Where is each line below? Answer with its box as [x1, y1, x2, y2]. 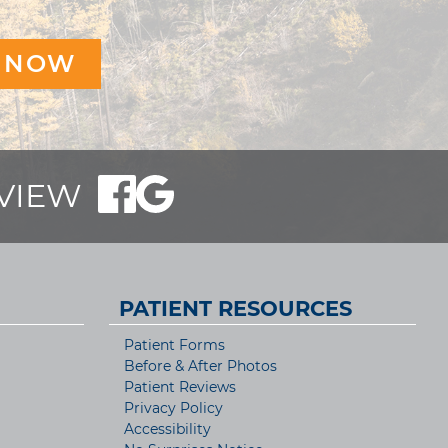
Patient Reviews [123, 378, 236, 397]
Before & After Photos [123, 357, 277, 376]
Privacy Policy [123, 399, 223, 418]
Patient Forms [123, 336, 225, 355]
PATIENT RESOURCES [119, 296, 352, 322]
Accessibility [123, 420, 211, 439]
